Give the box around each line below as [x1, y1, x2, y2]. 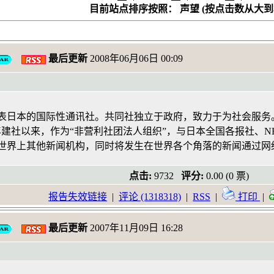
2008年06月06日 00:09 [87, 53, 183, 64]
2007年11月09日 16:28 [87, 223, 183, 233]
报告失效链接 [48, 191, 107, 202]
